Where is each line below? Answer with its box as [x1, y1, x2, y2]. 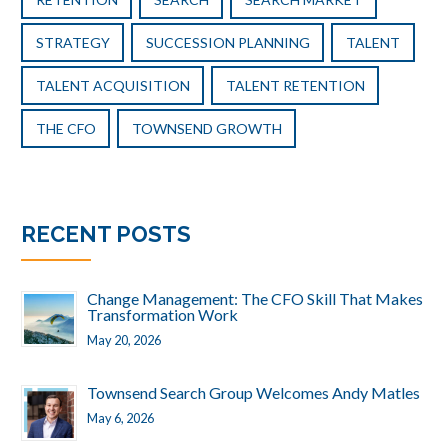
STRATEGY [35, 34, 110, 52]
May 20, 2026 [87, 332, 161, 349]
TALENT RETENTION [225, 77, 365, 95]
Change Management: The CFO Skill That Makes [87, 289, 423, 309]
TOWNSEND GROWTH [131, 120, 282, 138]
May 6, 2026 [87, 410, 154, 427]
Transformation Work [87, 305, 238, 325]
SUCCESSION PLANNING [145, 34, 310, 52]
